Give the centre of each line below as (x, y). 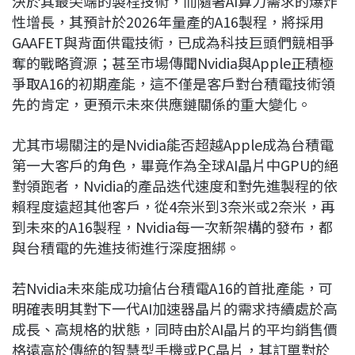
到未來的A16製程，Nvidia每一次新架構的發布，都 (172, 226)
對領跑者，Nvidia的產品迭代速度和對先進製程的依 (175, 185)
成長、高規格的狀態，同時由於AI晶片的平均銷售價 (175, 328)
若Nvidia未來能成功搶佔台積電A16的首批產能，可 (172, 287)
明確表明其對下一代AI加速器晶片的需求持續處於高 (175, 308)
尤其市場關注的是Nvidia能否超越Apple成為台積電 (173, 144)
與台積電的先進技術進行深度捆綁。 (126, 247)
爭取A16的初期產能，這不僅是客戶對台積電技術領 (174, 83)
